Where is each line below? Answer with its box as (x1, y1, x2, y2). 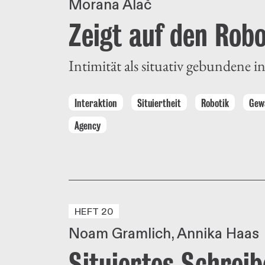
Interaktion (75, 96, 117, 109)
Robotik (201, 96, 229, 109)
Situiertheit (137, 96, 181, 109)
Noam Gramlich (69, 225, 171, 244)
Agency (75, 119, 101, 131)
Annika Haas (177, 225, 259, 244)
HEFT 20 (75, 206, 114, 218)
